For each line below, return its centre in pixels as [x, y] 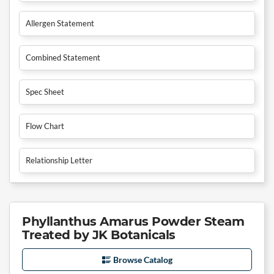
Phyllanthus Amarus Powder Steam [133, 221]
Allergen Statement [60, 23]
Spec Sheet [45, 91]
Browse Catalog [143, 259]
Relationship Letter [59, 160]
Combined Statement [63, 57]
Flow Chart [45, 126]
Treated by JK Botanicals [99, 235]
